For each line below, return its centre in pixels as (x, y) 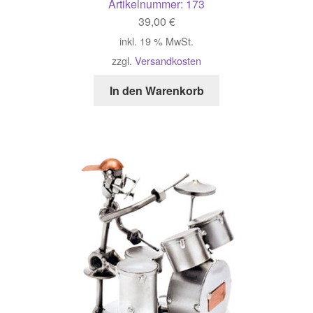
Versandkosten (168, 61)
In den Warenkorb (156, 91)
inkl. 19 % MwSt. (156, 41)
